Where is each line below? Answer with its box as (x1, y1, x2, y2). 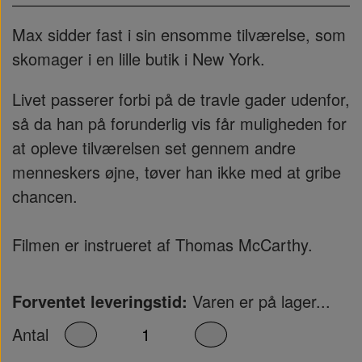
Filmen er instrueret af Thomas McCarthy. (12, 233, 318, 256)
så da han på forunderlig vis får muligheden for (12, 112, 347, 135)
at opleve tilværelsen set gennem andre (12, 136, 296, 159)
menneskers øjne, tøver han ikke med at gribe (12, 160, 341, 183)
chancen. (12, 184, 78, 208)
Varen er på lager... (187, 289, 330, 313)
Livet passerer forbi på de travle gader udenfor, (12, 87, 350, 111)
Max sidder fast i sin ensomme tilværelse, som (12, 23, 346, 46)
